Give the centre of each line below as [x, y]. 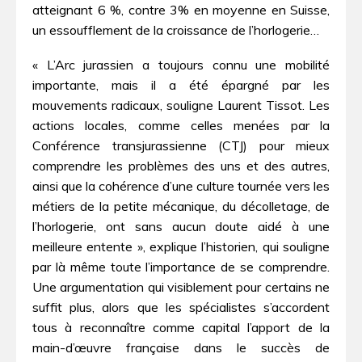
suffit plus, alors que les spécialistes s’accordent [181, 307]
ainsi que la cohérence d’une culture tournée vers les [181, 185]
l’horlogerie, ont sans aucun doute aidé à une [181, 226]
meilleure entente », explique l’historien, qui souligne [181, 246]
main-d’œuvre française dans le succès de [181, 347]
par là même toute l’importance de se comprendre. [181, 266]
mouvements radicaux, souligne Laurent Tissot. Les [181, 105]
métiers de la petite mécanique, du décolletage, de [181, 206]
